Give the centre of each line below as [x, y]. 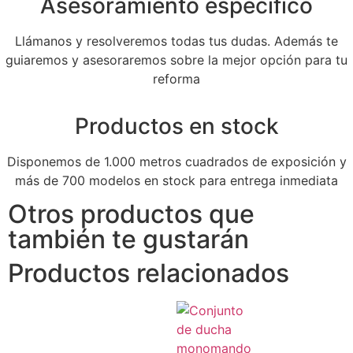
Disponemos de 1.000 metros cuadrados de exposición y [176, 162]
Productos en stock [176, 126]
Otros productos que [131, 214]
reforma [176, 79]
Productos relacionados [149, 273]
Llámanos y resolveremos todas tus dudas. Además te [176, 41]
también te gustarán [128, 240]
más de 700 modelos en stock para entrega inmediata [176, 181]
